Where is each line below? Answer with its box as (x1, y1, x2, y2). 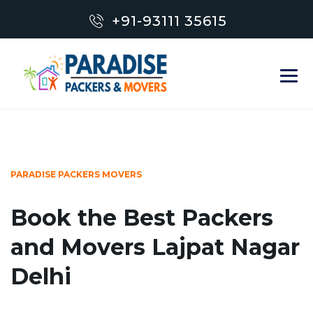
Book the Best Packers (10, 204, 273, 231)
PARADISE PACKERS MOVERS (10, 169, 142, 180)
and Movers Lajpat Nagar (10, 233, 300, 261)
